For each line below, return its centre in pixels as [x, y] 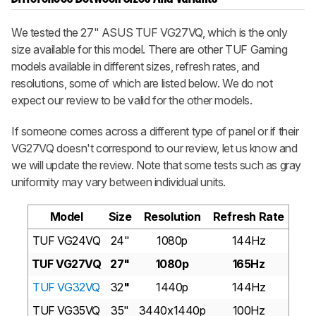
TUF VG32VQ [66, 287]
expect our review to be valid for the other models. [132, 100]
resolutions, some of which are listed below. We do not [142, 83]
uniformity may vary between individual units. [119, 182]
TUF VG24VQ [66, 240]
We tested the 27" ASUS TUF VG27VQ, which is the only [150, 32]
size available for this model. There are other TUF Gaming [150, 49]
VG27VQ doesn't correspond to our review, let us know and [154, 148]
